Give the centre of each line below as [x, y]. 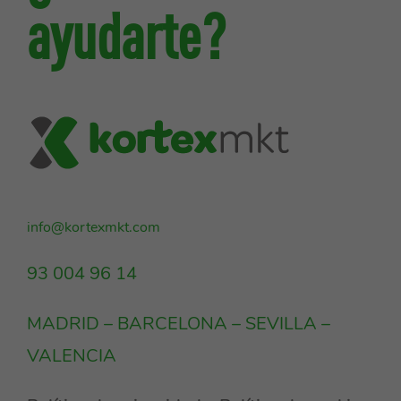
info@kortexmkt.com [94, 227]
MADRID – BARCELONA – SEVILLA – [179, 323]
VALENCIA [72, 355]
